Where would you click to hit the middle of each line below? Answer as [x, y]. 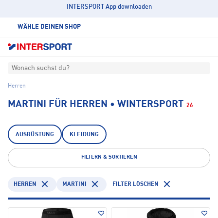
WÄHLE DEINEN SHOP [49, 27]
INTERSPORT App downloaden [109, 7]
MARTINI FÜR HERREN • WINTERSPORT [96, 105]
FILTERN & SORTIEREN [109, 158]
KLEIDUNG [84, 135]
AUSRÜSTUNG [35, 135]
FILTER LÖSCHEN [136, 184]
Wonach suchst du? [41, 68]
